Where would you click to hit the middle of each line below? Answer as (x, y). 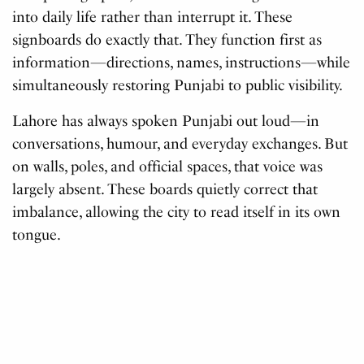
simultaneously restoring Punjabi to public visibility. (178, 85)
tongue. (37, 234)
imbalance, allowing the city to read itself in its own (177, 212)
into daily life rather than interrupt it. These (153, 17)
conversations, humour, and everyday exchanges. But (180, 143)
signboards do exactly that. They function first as (167, 39)
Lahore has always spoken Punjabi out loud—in (166, 121)
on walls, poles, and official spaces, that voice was (168, 166)
